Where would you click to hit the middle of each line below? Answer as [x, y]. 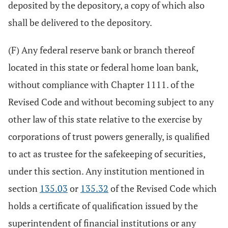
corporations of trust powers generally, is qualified [109, 136]
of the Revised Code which [163, 188]
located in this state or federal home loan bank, [103, 67]
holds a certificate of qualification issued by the [103, 206]
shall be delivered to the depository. [80, 22]
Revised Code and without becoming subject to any [111, 102]
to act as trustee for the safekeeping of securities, [107, 154]
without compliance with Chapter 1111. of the [101, 84]
